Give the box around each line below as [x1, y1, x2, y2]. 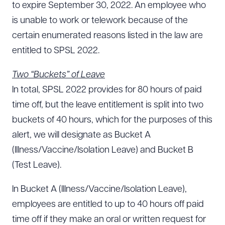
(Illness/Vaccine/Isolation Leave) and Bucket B [12, 146, 193, 155]
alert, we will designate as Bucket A [12, 131, 151, 140]
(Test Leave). [12, 161, 61, 170]
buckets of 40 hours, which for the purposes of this [12, 116, 212, 125]
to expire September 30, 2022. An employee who [12, 1, 206, 11]
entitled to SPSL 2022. [12, 46, 99, 56]
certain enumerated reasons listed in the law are [12, 31, 203, 41]
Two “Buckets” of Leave [12, 70, 105, 80]
